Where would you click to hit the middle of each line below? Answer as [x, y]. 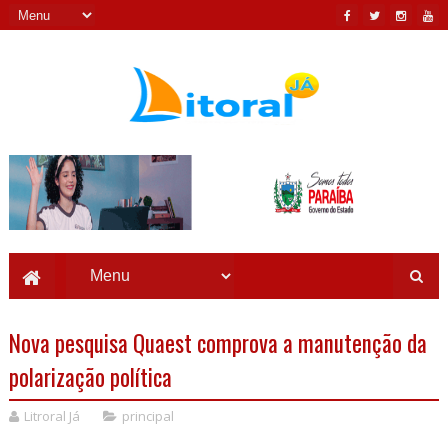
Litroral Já [51, 416]
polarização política [90, 377]
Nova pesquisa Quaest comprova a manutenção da [217, 343]
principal [147, 416]
